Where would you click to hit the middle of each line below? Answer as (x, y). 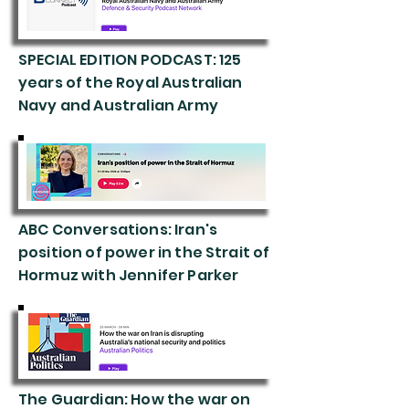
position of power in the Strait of (144, 252)
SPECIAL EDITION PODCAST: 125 (130, 60)
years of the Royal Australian (131, 83)
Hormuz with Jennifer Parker (129, 275)
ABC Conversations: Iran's (118, 230)
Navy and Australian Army (118, 105)
